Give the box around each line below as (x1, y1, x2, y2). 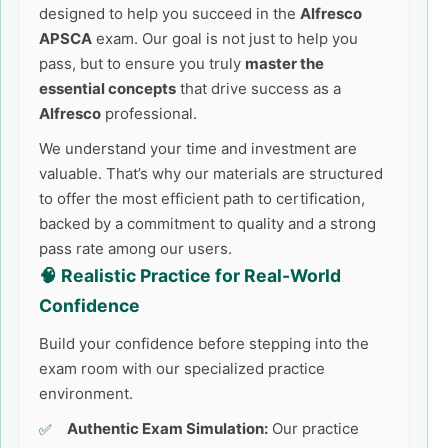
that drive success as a (176, 79, 341, 98)
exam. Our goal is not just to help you (92, 29, 358, 48)
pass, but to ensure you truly (39, 54, 245, 73)
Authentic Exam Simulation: (67, 419, 268, 438)
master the (245, 54, 324, 73)
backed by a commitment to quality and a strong (39, 214, 376, 233)
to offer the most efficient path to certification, (39, 189, 365, 208)
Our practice (268, 419, 359, 438)
